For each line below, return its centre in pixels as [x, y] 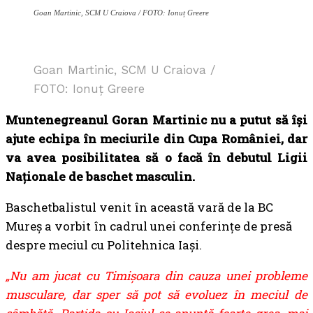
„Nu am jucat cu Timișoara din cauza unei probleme [156, 276]
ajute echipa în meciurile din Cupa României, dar [156, 139]
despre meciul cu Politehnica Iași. [104, 245]
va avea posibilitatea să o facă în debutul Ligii [156, 158]
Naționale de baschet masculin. [100, 176]
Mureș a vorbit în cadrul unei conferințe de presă [149, 226]
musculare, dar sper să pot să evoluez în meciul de [156, 294]
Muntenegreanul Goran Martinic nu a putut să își [156, 120]
